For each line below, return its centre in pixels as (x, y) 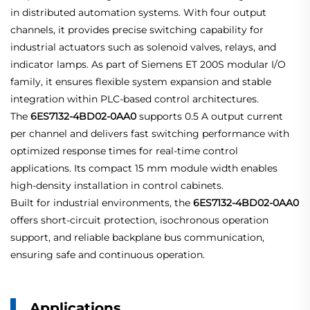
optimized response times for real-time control (124, 151)
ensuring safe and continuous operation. (108, 255)
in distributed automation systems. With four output (138, 13)
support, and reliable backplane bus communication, (137, 238)
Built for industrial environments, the (102, 203)
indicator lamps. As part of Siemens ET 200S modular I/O (148, 65)
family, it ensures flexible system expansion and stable (141, 82)
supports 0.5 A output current (210, 117)
